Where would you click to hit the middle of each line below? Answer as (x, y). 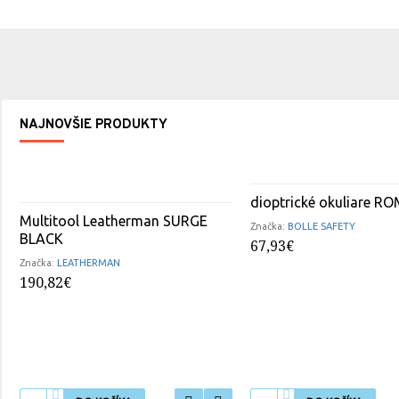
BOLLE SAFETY (322, 226)
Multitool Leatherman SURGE (114, 221)
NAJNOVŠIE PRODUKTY (94, 125)
